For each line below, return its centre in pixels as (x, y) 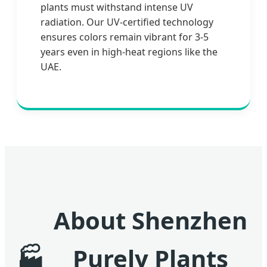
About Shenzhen (150, 221)
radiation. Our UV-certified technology (127, 22)
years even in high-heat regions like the (129, 52)
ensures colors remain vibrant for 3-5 (125, 37)
